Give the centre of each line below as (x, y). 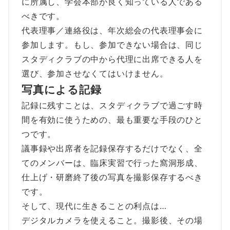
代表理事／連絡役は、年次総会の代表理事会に (112, 30)
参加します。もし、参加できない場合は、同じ (112, 44)
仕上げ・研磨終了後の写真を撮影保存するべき (112, 177)
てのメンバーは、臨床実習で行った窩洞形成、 (112, 162)
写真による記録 (62, 89)
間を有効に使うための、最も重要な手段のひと (112, 119)
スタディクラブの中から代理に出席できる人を (112, 59)
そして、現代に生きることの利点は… (94, 206)
